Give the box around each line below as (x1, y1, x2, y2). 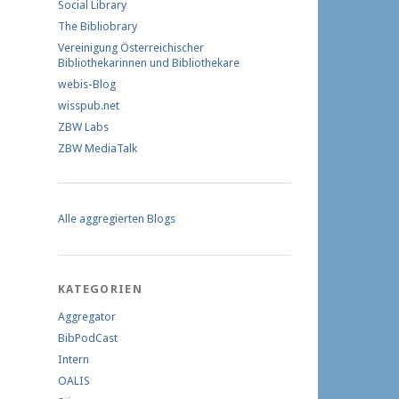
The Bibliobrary (58, 20, 137, 33)
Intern (58, 353, 89, 366)
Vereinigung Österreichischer (58, 41, 204, 54)
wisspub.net (58, 99, 119, 112)
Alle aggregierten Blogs (58, 212, 175, 225)
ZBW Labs (58, 120, 109, 134)
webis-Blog (58, 77, 116, 91)
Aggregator (58, 310, 116, 323)
